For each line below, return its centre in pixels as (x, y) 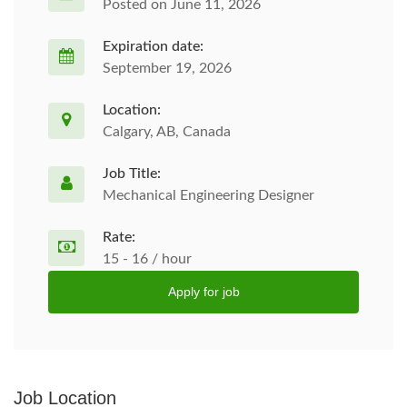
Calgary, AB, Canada (167, 132)
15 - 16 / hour (147, 259)
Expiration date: (153, 46)
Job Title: (132, 174)
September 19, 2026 (167, 68)
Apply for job (203, 292)
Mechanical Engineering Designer (208, 195)
